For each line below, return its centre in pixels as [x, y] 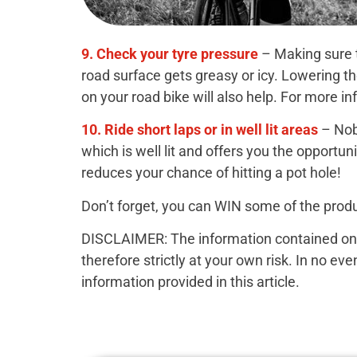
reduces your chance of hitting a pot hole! [211, 173]
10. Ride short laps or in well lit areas [200, 130]
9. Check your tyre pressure [170, 53]
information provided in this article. [190, 281]
